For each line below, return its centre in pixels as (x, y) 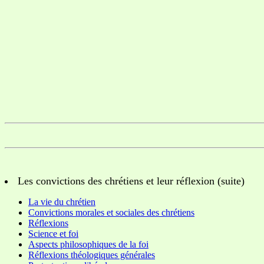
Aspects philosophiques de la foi (88, 244)
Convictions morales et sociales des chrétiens (111, 212)
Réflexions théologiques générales (92, 255)
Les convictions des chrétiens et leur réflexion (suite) (131, 181)
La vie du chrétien (62, 202)
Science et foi (53, 233)
